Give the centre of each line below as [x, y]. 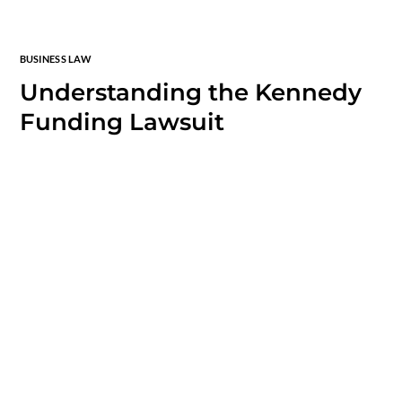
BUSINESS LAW [55, 59]
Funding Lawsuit [122, 122]
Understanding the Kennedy [190, 92]
